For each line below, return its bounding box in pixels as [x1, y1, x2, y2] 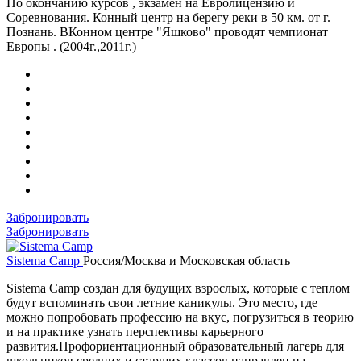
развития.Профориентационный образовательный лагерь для [6, 338, 344, 353]
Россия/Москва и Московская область [83, 253, 290, 268]
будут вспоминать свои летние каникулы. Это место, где [6, 295, 317, 309]
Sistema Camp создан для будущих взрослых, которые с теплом [6, 280, 350, 295]
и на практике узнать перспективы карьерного [6, 324, 263, 338]
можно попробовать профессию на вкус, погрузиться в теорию [6, 309, 354, 324]
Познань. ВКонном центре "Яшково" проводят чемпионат [6, 24, 328, 39]
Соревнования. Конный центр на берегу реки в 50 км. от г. [6, 10, 330, 24]
